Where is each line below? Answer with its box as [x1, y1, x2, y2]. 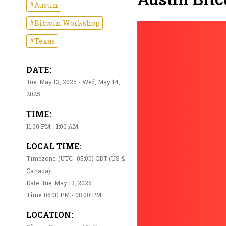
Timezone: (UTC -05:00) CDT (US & [26, 154, 125, 163]
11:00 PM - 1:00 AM [26, 122, 78, 131]
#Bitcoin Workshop [29, 18, 100, 28]
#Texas [29, 36, 55, 46]
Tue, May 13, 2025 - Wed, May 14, [26, 78, 120, 86]
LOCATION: [26, 209, 73, 220]
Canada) [26, 166, 50, 175]
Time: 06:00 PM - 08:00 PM [26, 191, 101, 199]
